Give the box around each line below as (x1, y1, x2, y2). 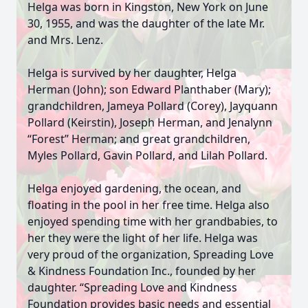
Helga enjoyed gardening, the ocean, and (27, 181, 241, 196)
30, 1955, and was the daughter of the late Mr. (27, 16, 265, 31)
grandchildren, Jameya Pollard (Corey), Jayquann (27, 98, 278, 113)
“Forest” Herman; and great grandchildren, (27, 131, 250, 146)
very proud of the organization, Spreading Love (27, 247, 274, 262)
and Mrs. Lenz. (27, 32, 103, 47)
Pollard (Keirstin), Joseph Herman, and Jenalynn (27, 115, 272, 130)
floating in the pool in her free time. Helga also (27, 197, 269, 212)
